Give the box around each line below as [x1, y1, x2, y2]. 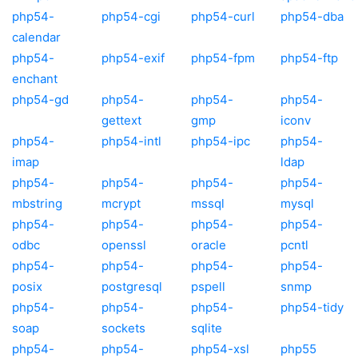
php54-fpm [191, 50, 255, 66]
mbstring [12, 195, 62, 211]
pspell [191, 278, 225, 294]
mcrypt [101, 195, 141, 211]
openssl [101, 237, 146, 253]
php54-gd [12, 91, 69, 107]
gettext [101, 112, 141, 128]
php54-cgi [101, 8, 161, 24]
